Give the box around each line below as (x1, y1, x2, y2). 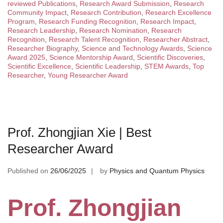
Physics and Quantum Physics (110, 166, 205, 175)
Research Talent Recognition (49, 35, 139, 43)
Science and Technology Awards (82, 44, 183, 52)
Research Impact (140, 17, 194, 25)
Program (7, 17, 35, 25)
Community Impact (7, 8, 67, 16)
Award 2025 (7, 53, 45, 61)
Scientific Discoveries (137, 53, 203, 61)
